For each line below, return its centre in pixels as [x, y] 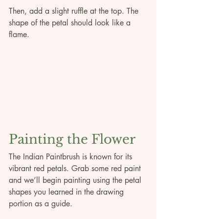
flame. [20, 35]
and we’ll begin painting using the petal [76, 180]
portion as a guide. [42, 204]
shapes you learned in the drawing [67, 192]
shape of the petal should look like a [71, 23]
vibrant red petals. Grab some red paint [76, 169]
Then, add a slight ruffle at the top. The [75, 11]
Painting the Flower [72, 140]
